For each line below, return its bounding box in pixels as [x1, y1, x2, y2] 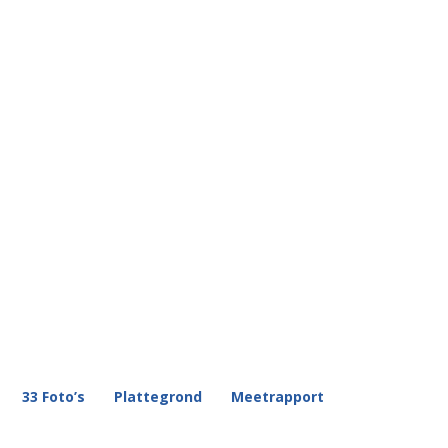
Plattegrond [114, 386, 202, 406]
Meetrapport [231, 386, 324, 406]
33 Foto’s [22, 386, 85, 406]
